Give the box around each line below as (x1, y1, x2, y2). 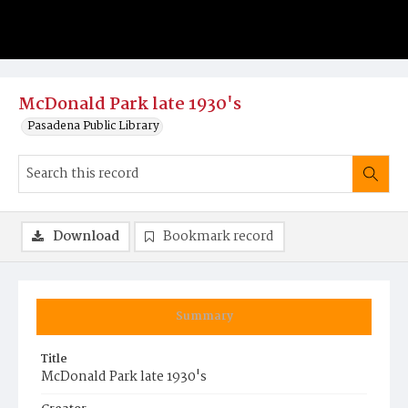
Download (53, 226, 119, 248)
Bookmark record (163, 226, 274, 248)
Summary (175, 307, 233, 326)
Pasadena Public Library (27, 117, 159, 136)
